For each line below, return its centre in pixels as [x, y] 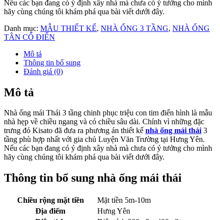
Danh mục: [22, 28]
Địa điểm [50, 211]
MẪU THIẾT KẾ [69, 28]
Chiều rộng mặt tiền [50, 200]
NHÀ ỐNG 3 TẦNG [135, 28]
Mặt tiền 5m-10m [124, 200]
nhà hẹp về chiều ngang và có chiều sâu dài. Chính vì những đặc [104, 122]
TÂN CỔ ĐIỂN [29, 37]
